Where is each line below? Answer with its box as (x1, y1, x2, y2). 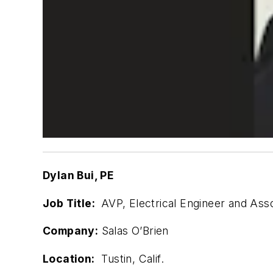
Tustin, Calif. (94, 252, 165, 265)
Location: (43, 252, 95, 265)
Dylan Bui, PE (43, 169, 114, 182)
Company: (43, 224, 99, 238)
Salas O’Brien (98, 224, 169, 238)
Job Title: (43, 196, 98, 210)
